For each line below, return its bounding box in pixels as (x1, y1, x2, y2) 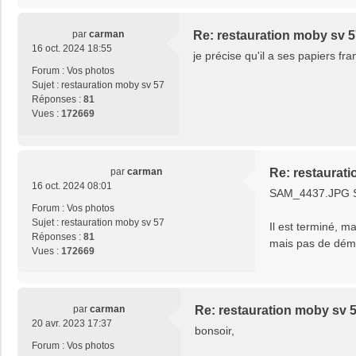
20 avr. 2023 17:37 (32, 318, 112, 330)
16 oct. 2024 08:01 (32, 180, 112, 192)
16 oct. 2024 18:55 (32, 43, 112, 55)
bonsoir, (195, 324, 234, 338)
